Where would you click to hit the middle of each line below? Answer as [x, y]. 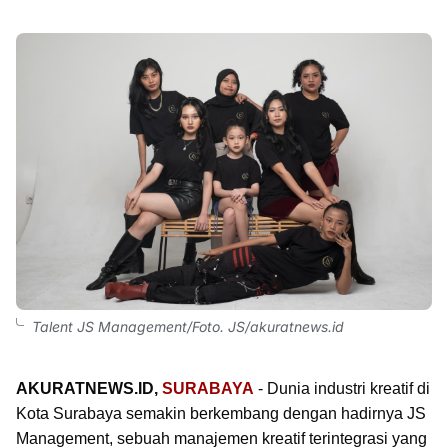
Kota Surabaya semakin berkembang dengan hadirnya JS [221, 413]
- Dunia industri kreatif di [342, 388]
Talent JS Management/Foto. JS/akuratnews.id [188, 326]
